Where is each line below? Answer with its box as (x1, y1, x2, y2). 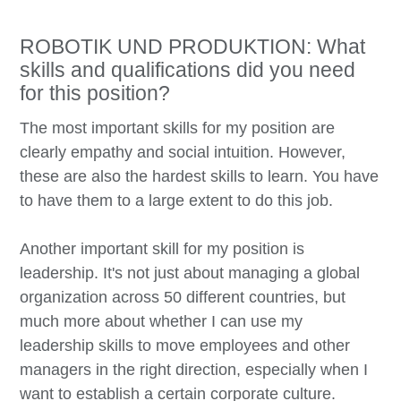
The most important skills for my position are (20, 118, 336, 137)
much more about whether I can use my (20, 311, 303, 330)
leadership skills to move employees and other (20, 336, 351, 354)
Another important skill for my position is (20, 239, 305, 258)
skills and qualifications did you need (20, 57, 356, 81)
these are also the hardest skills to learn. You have (20, 166, 380, 185)
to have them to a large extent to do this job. (20, 191, 334, 209)
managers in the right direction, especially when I (20, 360, 369, 379)
